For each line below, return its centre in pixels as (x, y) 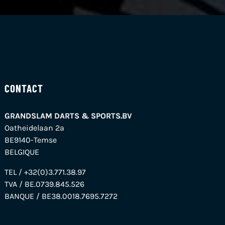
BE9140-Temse (31, 140)
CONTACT (24, 88)
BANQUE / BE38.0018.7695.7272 (61, 196)
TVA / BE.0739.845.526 (45, 184)
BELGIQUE (22, 152)
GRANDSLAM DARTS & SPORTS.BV (69, 116)
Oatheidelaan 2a (35, 128)
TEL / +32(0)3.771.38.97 (45, 172)
